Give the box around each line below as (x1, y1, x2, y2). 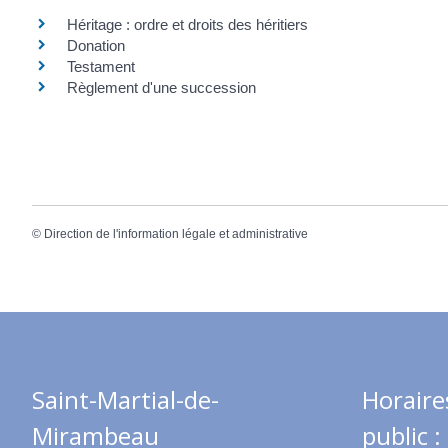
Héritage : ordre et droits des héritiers (67, 15, 308, 33)
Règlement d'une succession (67, 78, 256, 96)
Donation (67, 36, 125, 54)
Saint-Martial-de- (32, 383, 219, 417)
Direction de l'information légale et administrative (44, 226, 308, 241)
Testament (67, 57, 135, 75)
